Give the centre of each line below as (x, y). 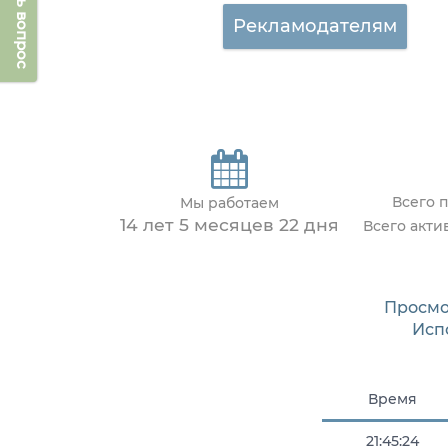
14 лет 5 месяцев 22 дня (229, 225)
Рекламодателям (314, 26)
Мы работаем (229, 203)
